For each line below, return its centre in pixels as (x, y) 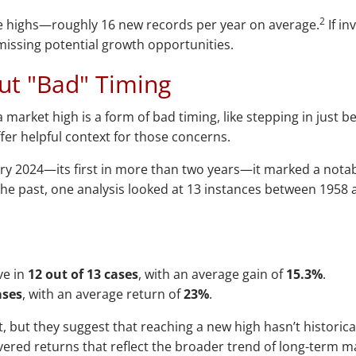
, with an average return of (103, 294)
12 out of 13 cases (83, 275)
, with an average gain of (213, 275)
